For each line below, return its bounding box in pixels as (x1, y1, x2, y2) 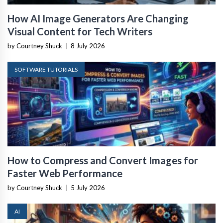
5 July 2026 (71, 183, 105, 192)
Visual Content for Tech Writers (7, 25, 152, 37)
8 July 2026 (71, 41, 105, 50)
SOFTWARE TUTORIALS (14, 65, 78, 73)
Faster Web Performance (7, 167, 122, 179)
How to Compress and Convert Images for (7, 154, 198, 166)
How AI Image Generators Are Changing (7, 12, 189, 24)
